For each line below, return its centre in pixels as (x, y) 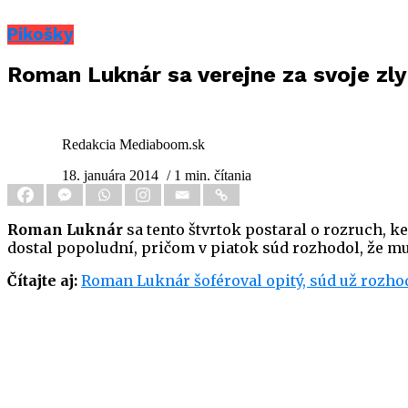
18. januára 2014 (110, 176)
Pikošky (41, 34)
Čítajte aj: (42, 281)
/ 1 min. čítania (209, 176)
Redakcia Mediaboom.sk (133, 145)
